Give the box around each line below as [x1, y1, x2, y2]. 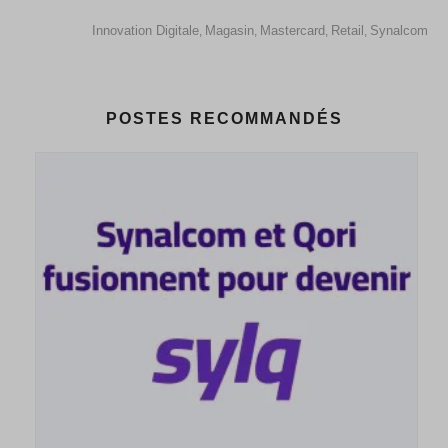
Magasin [205, 22, 254, 38]
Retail [331, 22, 364, 38]
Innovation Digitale [92, 22, 199, 38]
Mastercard [260, 22, 325, 38]
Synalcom [370, 22, 428, 38]
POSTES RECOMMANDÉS [105, 109, 343, 127]
